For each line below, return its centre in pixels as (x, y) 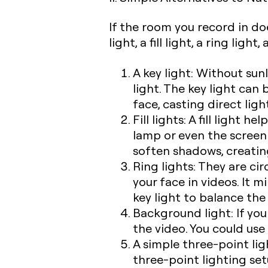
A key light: (165, 73)
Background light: (185, 213)
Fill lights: (159, 119)
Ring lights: (164, 166)
